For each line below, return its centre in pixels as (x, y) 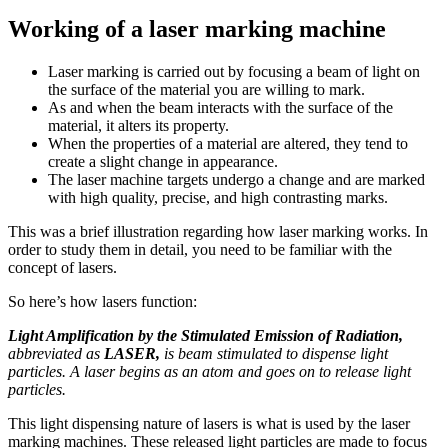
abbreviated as (56, 353)
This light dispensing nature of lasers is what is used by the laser (209, 423)
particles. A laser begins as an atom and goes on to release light (209, 371)
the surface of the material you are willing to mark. (206, 89)
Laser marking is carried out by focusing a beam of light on (234, 71)
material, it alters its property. (138, 125)
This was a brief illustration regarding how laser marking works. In (218, 231)
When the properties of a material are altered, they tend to (228, 143)
